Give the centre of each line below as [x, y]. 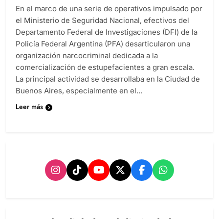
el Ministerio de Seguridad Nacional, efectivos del [102, 21]
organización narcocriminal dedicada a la [87, 56]
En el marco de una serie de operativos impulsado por [109, 9]
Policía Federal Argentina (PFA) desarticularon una [103, 44]
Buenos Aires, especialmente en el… [79, 91]
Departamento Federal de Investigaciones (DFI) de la [107, 32]
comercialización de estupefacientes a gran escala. [105, 67]
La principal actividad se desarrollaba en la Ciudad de [108, 79]
